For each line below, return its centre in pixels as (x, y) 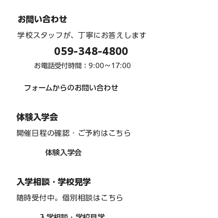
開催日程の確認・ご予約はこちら (74, 133)
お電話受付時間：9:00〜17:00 (82, 65)
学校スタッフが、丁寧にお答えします (82, 36)
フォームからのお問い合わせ (71, 88)
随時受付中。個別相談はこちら (70, 198)
